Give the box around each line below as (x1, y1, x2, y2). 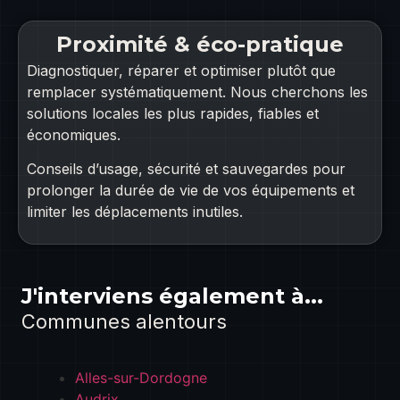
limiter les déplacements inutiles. (27, 203, 244, 221)
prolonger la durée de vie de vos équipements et (27, 181, 355, 200)
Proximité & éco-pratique (56, 30, 344, 57)
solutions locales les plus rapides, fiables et (27, 104, 320, 122)
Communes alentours (21, 309, 228, 333)
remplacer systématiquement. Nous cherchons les (27, 82, 369, 101)
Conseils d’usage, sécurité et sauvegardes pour (27, 160, 346, 179)
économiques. (27, 125, 121, 144)
